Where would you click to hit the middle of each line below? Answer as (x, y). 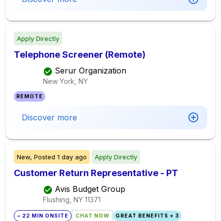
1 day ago (72, 157)
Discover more (49, 117)
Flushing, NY (63, 199)
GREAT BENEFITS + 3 (147, 216)
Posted (45, 157)
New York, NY (65, 81)
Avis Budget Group (90, 189)
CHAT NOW (92, 216)
